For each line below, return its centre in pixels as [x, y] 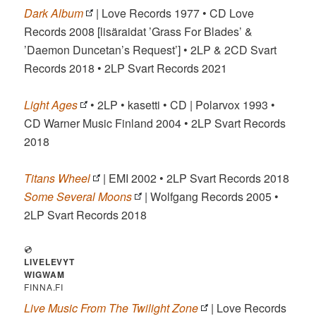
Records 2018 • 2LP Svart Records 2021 [126, 68]
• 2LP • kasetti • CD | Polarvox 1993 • [182, 104]
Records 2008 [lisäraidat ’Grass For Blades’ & [139, 31]
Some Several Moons [78, 196]
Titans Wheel [57, 178]
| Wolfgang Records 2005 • [211, 196]
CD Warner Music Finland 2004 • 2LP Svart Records [155, 123]
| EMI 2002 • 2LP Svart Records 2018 [195, 178]
